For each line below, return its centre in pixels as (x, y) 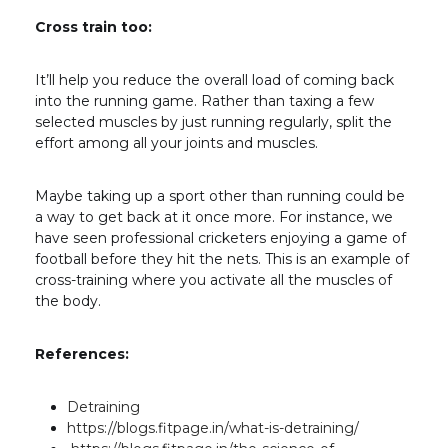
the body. (68, 301)
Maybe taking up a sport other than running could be (220, 196)
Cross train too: (93, 27)
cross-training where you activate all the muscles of (213, 280)
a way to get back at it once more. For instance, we (214, 217)
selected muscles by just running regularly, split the (213, 122)
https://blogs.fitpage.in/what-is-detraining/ (213, 428)
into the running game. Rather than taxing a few (204, 101)
